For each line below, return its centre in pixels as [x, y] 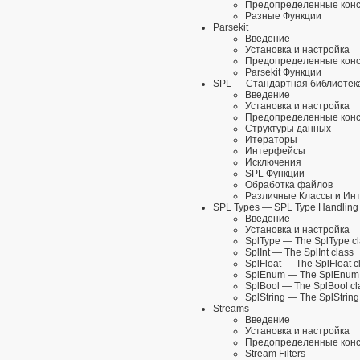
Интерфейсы [275, 151]
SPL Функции [275, 174]
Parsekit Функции [283, 73]
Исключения [273, 163]
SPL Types [236, 208]
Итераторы [271, 140]
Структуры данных [288, 129]
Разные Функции [283, 16]
